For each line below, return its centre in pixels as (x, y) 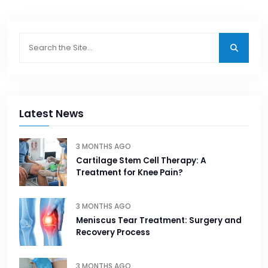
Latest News (51, 114)
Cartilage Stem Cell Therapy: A (141, 161)
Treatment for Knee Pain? (130, 173)
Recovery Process (113, 233)
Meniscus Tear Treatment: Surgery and (159, 221)
